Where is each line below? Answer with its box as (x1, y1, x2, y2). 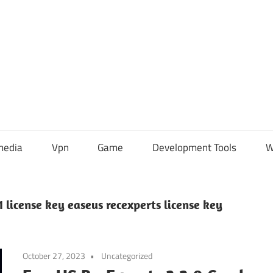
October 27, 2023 (23, 249, 86, 262)
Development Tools (152, 140, 237, 156)
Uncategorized (101, 249, 153, 262)
